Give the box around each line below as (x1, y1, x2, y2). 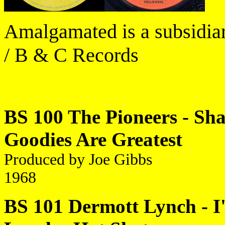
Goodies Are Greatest (4, 129, 182, 150)
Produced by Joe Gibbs (4, 151, 152, 168)
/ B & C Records (4, 44, 139, 66)
